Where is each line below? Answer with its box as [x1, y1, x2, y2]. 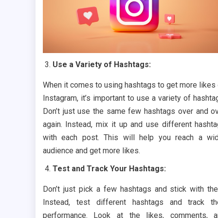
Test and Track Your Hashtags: [52, 163, 166, 173]
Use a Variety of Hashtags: [52, 59, 151, 69]
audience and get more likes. [42, 145, 140, 155]
